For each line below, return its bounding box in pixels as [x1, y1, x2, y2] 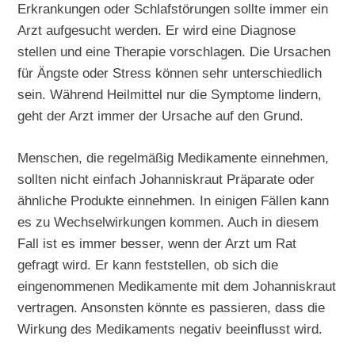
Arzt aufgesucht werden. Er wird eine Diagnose [17, 22, 296, 39]
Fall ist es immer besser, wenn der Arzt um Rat [17, 235, 297, 252]
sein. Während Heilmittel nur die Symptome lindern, [17, 86, 323, 103]
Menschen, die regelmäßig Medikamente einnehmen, [17, 150, 330, 166]
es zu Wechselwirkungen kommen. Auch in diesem [17, 214, 319, 231]
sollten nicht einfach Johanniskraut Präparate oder [17, 171, 315, 188]
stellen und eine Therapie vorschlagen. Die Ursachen [17, 44, 331, 60]
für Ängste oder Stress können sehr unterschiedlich [17, 65, 323, 82]
